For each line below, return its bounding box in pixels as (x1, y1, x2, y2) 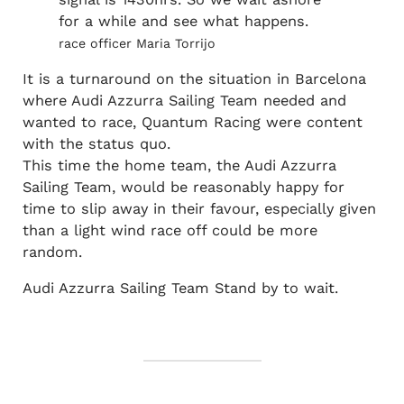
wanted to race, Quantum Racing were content (22, 114, 363, 132)
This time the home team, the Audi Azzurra (22, 157, 336, 175)
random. (22, 243, 82, 262)
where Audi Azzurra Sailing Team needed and (22, 92, 346, 110)
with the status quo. (22, 135, 170, 153)
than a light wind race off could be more (22, 222, 317, 240)
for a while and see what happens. (58, 12, 308, 30)
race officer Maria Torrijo (58, 35, 216, 50)
